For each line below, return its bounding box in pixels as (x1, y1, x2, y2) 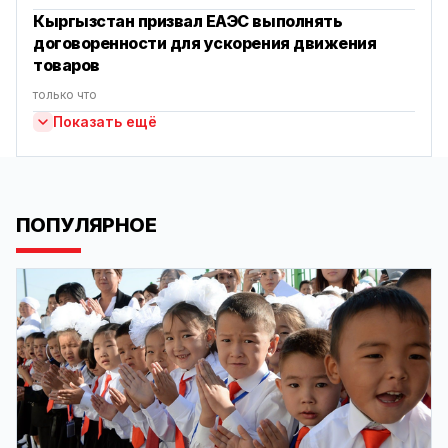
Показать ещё (53, 113, 157, 131)
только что (33, 87, 97, 103)
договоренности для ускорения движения (33, 33, 377, 54)
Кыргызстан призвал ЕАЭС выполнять (33, 11, 343, 32)
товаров (33, 55, 100, 76)
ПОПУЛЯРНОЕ (16, 213, 156, 238)
